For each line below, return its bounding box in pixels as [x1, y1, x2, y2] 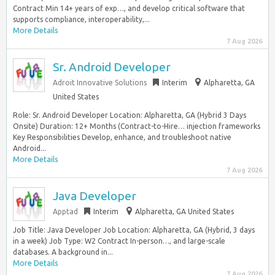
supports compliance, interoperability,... [13, 15, 150, 23]
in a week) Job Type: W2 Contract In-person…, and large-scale [13, 237, 225, 245]
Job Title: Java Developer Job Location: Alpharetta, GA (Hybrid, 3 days [13, 226, 255, 234]
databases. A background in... [13, 248, 113, 256]
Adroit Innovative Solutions [53, 79, 147, 87]
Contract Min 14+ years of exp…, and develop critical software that [13, 4, 245, 12]
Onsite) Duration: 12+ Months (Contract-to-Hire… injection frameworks [13, 122, 260, 130]
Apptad [53, 207, 78, 215]
